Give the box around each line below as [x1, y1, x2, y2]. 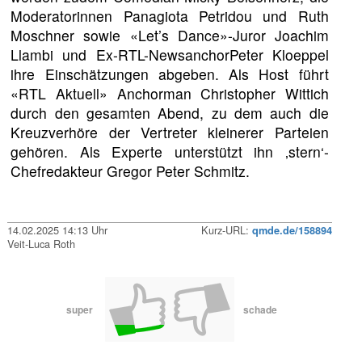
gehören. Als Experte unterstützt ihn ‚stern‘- [11, 141, 329, 162]
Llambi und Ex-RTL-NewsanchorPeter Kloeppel [11, 44, 329, 65]
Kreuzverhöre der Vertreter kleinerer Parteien [11, 122, 329, 143]
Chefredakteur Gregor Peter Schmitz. [11, 161, 255, 182]
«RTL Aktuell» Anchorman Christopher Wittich [11, 83, 329, 104]
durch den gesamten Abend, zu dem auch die [11, 103, 329, 124]
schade [243, 302, 277, 318]
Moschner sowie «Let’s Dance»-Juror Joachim [11, 25, 329, 46]
